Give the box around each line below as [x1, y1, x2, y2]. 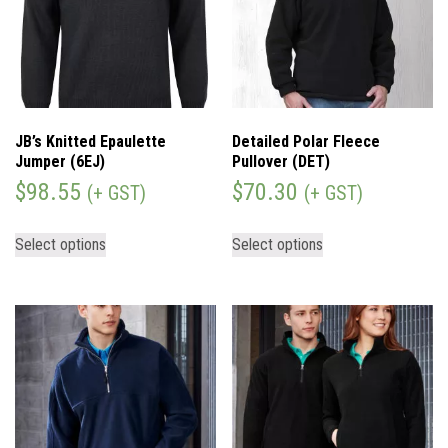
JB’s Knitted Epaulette [15, 131, 166, 151]
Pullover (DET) [232, 151, 331, 171]
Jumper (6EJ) [15, 151, 105, 171]
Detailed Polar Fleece [232, 131, 381, 151]
